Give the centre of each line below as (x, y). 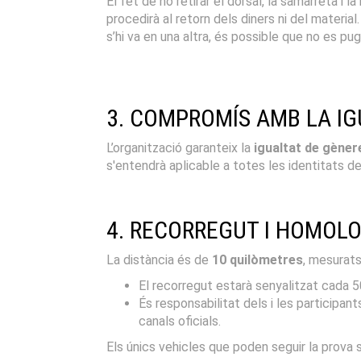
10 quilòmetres (257, 259)
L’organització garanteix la (180, 147)
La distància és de (159, 259)
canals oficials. (180, 321)
